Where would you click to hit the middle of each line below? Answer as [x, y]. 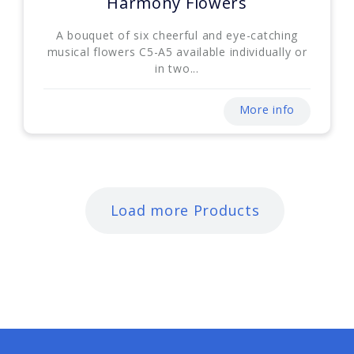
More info [267, 109]
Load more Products [185, 210]
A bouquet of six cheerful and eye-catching [177, 35]
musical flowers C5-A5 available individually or [177, 51]
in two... [177, 68]
